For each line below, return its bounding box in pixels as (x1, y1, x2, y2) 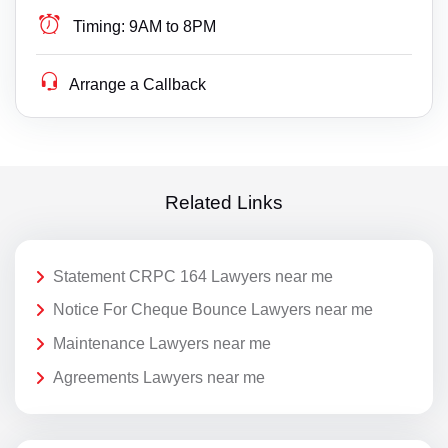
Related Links (165, 192, 283, 214)
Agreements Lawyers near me (53, 368, 265, 386)
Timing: (73, 17, 126, 35)
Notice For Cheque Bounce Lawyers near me (53, 301, 373, 319)
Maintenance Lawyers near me (53, 334, 271, 352)
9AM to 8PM (129, 17, 217, 35)
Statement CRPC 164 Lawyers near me (53, 267, 333, 285)
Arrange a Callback (69, 75, 207, 93)
